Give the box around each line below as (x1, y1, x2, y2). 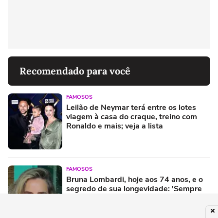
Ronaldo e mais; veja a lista (66, 120, 163, 131)
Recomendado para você (19, 64, 130, 77)
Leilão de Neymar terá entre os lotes (66, 102, 196, 113)
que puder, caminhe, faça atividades (66, 192, 196, 203)
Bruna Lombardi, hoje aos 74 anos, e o (66, 174, 203, 185)
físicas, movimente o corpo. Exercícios (66, 201, 201, 213)
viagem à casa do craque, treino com (66, 111, 197, 122)
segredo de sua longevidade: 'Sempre (66, 183, 202, 194)
